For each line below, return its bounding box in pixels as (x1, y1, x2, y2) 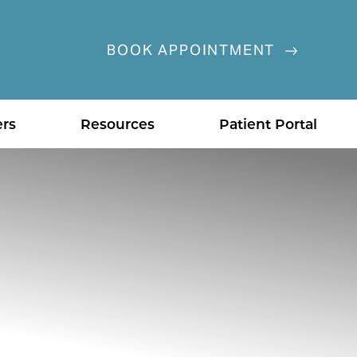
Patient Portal (218, 115, 317, 133)
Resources (80, 115, 155, 133)
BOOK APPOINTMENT (107, 41, 280, 59)
